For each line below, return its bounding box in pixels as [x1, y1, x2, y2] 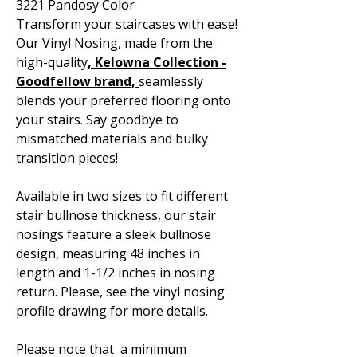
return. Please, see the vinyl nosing [16, 283, 225, 300]
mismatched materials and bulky [16, 130, 208, 147]
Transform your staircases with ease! [16, 15, 237, 33]
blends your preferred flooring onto [16, 92, 231, 109]
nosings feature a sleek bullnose [16, 226, 211, 243]
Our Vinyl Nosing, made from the [16, 34, 213, 52]
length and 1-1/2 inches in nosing [16, 264, 215, 281]
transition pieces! [16, 149, 121, 167]
